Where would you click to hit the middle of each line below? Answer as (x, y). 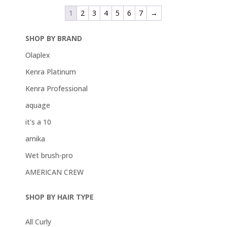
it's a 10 (38, 122)
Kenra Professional (56, 88)
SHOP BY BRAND (53, 38)
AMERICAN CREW (54, 172)
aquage (37, 105)
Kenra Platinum (50, 71)
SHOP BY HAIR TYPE (59, 197)
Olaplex (37, 55)
